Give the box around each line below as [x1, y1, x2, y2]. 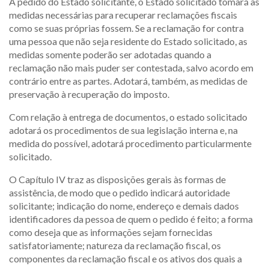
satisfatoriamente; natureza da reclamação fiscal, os [9, 240, 221, 251]
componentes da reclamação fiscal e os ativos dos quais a [9, 253, 242, 264]
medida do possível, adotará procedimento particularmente [9, 138, 252, 149]
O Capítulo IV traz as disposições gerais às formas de [9, 174, 226, 185]
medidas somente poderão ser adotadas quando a [9, 49, 211, 60]
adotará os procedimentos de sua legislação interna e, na [9, 124, 238, 136]
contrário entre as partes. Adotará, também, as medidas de [9, 75, 247, 86]
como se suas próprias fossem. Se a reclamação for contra [9, 22, 244, 34]
